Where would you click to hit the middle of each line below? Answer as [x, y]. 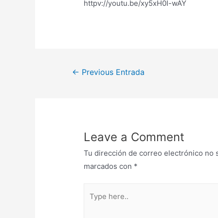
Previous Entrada [112, 73]
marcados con [109, 166]
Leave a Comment [134, 137]
